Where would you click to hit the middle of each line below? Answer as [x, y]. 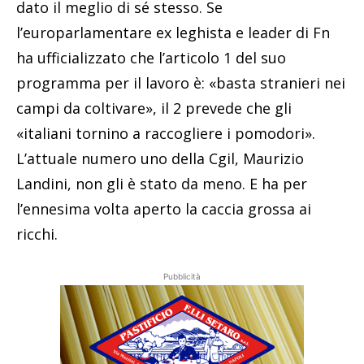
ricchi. [37, 234]
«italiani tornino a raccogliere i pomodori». [166, 134]
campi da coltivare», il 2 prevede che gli [154, 108]
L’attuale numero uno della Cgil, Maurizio [160, 159]
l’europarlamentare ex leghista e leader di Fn [173, 33]
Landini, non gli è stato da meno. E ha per [162, 184]
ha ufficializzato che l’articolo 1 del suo [151, 58]
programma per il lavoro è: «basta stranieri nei [181, 83]
